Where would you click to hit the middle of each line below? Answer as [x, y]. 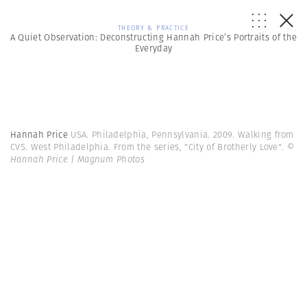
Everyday [153, 48]
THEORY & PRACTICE [153, 28]
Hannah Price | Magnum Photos [78, 159]
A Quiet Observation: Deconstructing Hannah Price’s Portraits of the [153, 37]
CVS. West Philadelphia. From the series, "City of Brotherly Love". [149, 147]
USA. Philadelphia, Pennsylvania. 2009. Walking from [182, 135]
